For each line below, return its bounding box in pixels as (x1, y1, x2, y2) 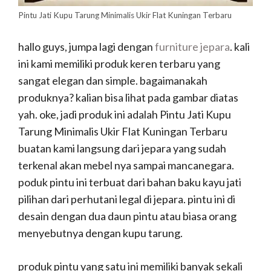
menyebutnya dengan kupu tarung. (18, 226, 183, 240)
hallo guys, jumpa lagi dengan (18, 40, 155, 54)
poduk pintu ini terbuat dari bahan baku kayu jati (18, 175, 241, 189)
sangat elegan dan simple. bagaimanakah (18, 74, 207, 88)
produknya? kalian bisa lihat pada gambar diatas (18, 91, 238, 105)
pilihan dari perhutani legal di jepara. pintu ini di (18, 192, 235, 206)
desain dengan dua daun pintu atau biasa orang (18, 209, 237, 223)
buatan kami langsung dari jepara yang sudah (18, 142, 226, 155)
